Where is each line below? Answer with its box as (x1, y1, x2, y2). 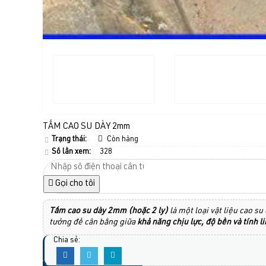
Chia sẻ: (53, 237, 80, 245)
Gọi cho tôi (53, 179, 95, 189)
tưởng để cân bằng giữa (49, 218, 137, 227)
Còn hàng (105, 136, 139, 144)
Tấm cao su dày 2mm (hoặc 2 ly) (49, 207, 168, 216)
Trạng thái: (52, 136, 87, 144)
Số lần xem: (52, 148, 91, 157)
